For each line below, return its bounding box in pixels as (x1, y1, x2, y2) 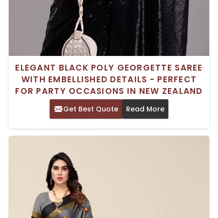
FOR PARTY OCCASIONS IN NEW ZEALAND (15, 85, 203, 97)
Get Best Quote (63, 104, 118, 114)
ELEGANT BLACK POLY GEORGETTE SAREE (15, 62, 203, 74)
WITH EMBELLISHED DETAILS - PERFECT (21, 73, 197, 86)
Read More (126, 104, 164, 114)
